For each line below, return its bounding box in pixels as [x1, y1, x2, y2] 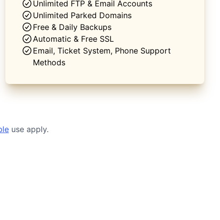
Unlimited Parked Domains [32, 10, 132, 20]
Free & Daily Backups [32, 22, 111, 32]
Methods [32, 57, 65, 67]
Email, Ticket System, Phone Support [32, 45, 171, 55]
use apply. [9, 124, 49, 134]
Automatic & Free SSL [32, 33, 114, 44]
